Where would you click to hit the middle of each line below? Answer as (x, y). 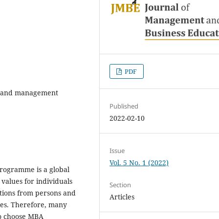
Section (120, 185)
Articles (122, 197)
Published (124, 106)
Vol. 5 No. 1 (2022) (139, 162)
